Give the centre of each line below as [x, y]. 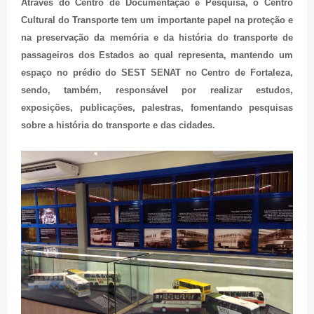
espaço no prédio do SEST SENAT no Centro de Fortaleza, [157, 72]
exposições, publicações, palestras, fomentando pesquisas [157, 107]
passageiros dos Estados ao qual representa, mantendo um [157, 55]
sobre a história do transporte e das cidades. [118, 125]
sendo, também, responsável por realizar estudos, [157, 90]
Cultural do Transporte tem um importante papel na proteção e [157, 20]
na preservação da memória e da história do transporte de [157, 37]
